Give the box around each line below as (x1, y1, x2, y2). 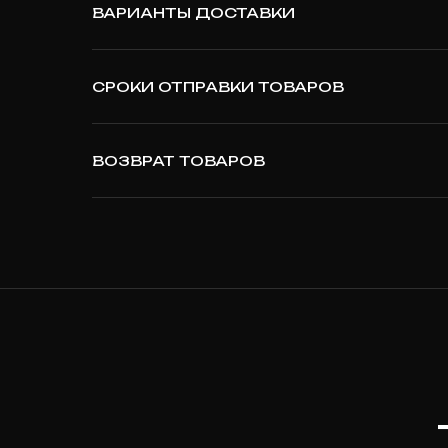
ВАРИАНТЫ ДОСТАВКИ (92, 3, 295, 21)
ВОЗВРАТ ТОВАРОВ (92, 151, 265, 169)
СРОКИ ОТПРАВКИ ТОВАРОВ (92, 77, 344, 95)
